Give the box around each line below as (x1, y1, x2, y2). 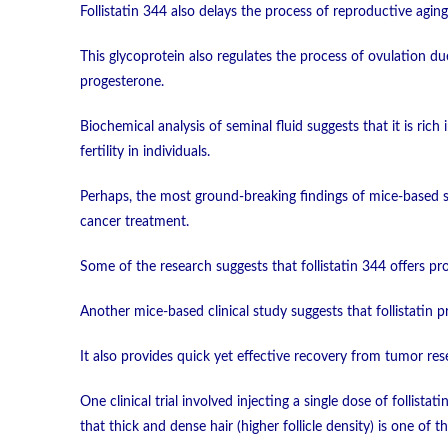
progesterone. (79, 75, 164, 90)
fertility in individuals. (79, 145, 210, 160)
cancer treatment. (79, 215, 189, 230)
